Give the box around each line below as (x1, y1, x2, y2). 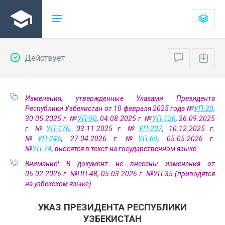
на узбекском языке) (25, 180, 91, 188)
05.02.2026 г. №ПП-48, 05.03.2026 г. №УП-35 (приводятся (25, 170, 215, 178)
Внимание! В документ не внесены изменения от (25, 160, 215, 168)
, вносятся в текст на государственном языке (52, 145, 196, 153)
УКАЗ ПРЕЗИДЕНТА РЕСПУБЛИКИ (38, 202, 187, 212)
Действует (23, 53, 65, 63)
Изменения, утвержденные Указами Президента (25, 94, 215, 102)
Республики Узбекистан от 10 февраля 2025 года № (25, 104, 194, 113)
